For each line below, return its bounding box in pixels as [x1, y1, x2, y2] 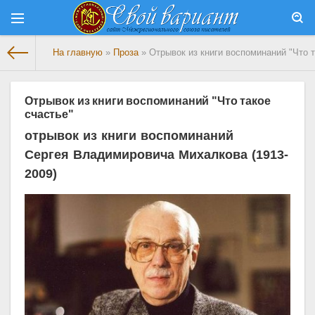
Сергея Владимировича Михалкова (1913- [25, 148, 289, 162]
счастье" [25, 108, 74, 121]
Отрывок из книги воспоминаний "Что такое [25, 94, 271, 108]
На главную [53, 48, 103, 58]
